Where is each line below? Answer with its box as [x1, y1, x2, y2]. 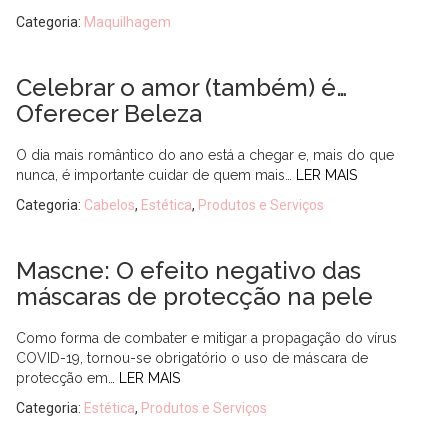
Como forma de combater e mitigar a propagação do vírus [16, 330, 397, 346]
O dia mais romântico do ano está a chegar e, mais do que [16, 147, 394, 163]
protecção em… [16, 370, 119, 386]
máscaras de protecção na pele [16, 282, 373, 311]
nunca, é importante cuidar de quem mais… [16, 167, 296, 183]
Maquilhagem [84, 14, 171, 30]
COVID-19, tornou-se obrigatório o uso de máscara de [16, 350, 368, 366]
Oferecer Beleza [16, 99, 202, 128]
